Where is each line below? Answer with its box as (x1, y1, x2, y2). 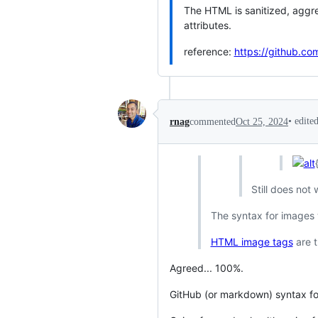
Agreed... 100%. (170, 262, 243, 275)
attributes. (183, 19, 231, 32)
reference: (183, 45, 234, 58)
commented (190, 116, 236, 127)
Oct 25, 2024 (236, 116, 288, 127)
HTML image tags (210, 236, 293, 248)
